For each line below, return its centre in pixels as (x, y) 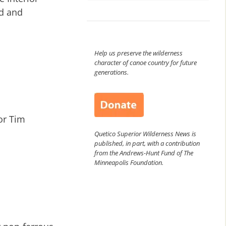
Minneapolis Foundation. (129, 162)
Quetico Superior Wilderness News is (145, 133)
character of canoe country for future (146, 62)
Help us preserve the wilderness (138, 53)
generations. (111, 72)
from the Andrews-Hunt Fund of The (144, 153)
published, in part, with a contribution (147, 143)
